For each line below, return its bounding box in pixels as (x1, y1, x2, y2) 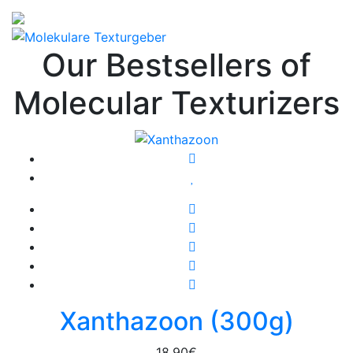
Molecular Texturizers (13, 84, 340, 123)
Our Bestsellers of (42, 46, 311, 85)
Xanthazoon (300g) (59, 305, 294, 336)
